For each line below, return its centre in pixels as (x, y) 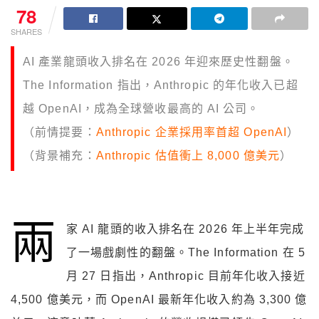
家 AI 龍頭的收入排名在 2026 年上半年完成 (185, 229)
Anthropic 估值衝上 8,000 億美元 (188, 156)
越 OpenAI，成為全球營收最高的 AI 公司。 (141, 109)
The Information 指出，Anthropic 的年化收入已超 (161, 85)
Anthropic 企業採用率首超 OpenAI (192, 132)
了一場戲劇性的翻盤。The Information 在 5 (185, 253)
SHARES (26, 32)
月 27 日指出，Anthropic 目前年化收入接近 (185, 276)
